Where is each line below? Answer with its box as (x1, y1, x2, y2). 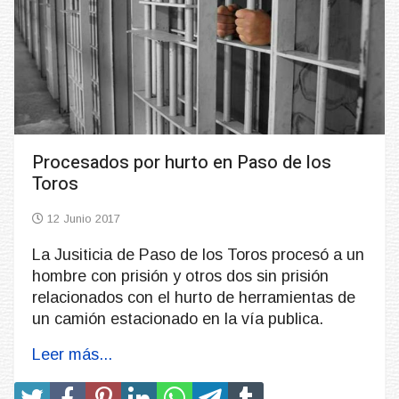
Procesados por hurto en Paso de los (32, 150, 331, 176)
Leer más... (32, 346, 112, 364)
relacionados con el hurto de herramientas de (32, 289, 355, 307)
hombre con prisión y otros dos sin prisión (32, 267, 329, 286)
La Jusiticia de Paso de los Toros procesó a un (32, 246, 364, 265)
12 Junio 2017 (47, 212, 120, 226)
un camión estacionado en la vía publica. (32, 310, 323, 329)
